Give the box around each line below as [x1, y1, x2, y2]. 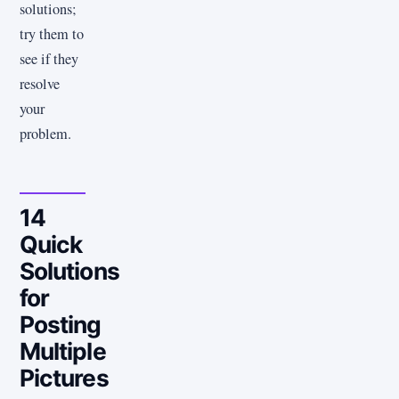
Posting [20, 310, 102, 339]
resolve [20, 74, 60, 94]
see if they [20, 49, 78, 69]
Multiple [20, 337, 106, 366]
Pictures [20, 363, 109, 393]
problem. [20, 124, 71, 144]
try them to [20, 24, 84, 45]
